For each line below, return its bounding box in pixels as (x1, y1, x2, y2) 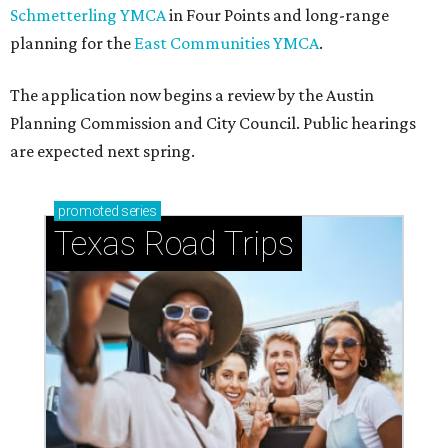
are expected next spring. (10, 141, 195, 162)
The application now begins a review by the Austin (10, 85, 374, 106)
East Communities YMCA (134, 33, 319, 54)
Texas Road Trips (54, 224, 294, 264)
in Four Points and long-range (166, 5, 389, 26)
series (118, 203, 157, 220)
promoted (58, 203, 119, 220)
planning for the (10, 33, 134, 54)
